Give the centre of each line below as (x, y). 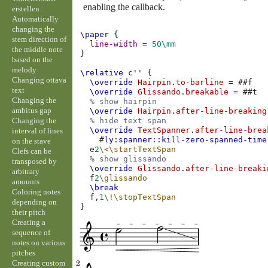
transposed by (34, 161)
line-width (114, 44)
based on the (32, 59)
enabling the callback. (124, 7)
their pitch (28, 212)
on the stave (31, 141)
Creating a (28, 222)
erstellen (25, 8)
